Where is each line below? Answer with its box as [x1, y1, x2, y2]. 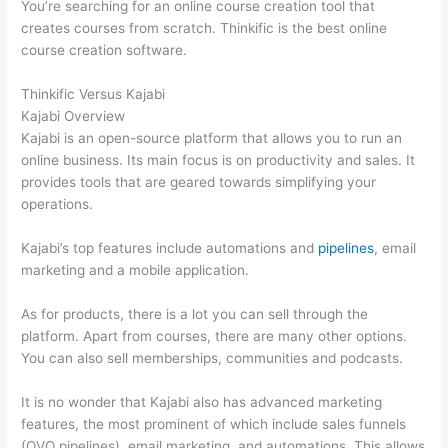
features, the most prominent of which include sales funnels [21, 415, 407, 432]
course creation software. [21, 42, 188, 59]
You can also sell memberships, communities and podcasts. [21, 349, 404, 366]
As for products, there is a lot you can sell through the [21, 305, 369, 322]
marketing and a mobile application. [21, 261, 250, 278]
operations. [21, 196, 94, 213]
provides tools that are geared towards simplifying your [21, 174, 377, 191]
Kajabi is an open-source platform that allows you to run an [21, 130, 403, 147]
